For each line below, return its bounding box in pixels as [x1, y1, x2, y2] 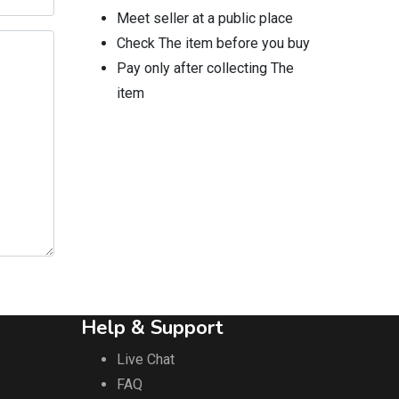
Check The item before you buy [117, 34, 310, 52]
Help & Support [81, 313, 224, 341]
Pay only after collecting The [117, 59, 294, 77]
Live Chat [117, 350, 175, 368]
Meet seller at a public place [117, 9, 293, 27]
